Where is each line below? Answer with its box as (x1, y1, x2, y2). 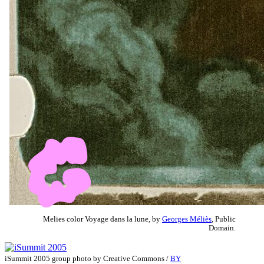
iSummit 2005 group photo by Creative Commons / (5, 253, 170, 263)
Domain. (209, 223, 236, 232)
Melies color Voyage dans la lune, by (43, 214, 162, 223)
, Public (212, 214, 236, 223)
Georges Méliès (162, 214, 212, 223)
